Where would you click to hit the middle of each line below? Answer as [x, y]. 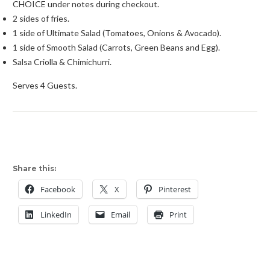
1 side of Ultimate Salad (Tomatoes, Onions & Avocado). [117, 33]
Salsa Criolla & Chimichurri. [62, 61]
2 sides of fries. [41, 18]
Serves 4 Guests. [45, 85]
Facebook [58, 189]
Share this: [34, 168]
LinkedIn [56, 214]
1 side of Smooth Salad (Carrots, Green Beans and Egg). [116, 47]
